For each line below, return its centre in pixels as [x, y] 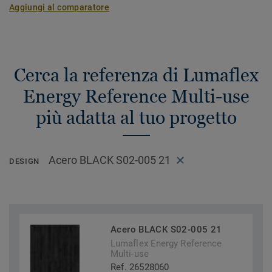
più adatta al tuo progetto [136, 117]
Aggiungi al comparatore [59, 7]
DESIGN [24, 161]
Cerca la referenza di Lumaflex [136, 75]
